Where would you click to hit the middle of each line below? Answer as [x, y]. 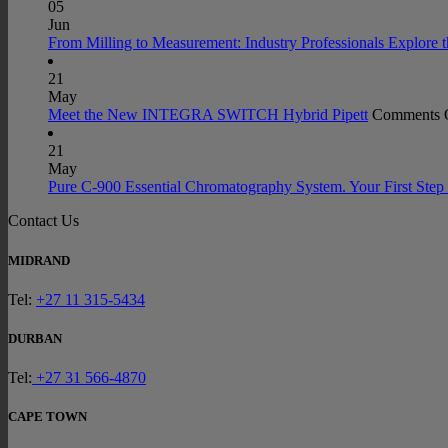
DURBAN [35, 338]
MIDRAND [39, 260]
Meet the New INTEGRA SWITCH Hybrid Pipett [208, 115]
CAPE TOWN [47, 417]
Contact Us [43, 221]
